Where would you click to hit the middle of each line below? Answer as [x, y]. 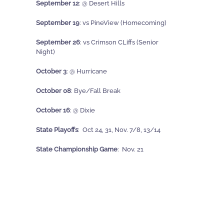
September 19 [58, 23]
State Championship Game [77, 149]
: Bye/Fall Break [96, 91]
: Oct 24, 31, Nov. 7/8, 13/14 [119, 130]
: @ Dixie [82, 110]
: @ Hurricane [87, 71]
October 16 [53, 110]
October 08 [53, 91]
